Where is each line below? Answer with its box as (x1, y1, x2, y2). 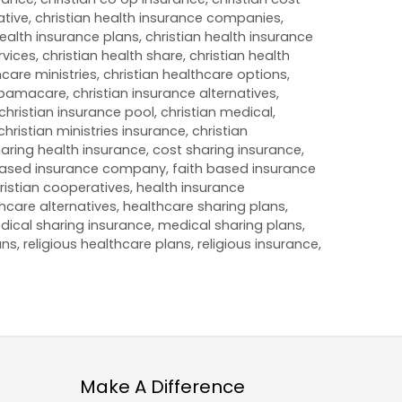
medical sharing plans (158, 215, 302, 234)
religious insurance (197, 234, 319, 253)
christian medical (161, 102, 273, 121)
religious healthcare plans (23, 234, 191, 253)
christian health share (42, 46, 183, 65)
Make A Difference (79, 373, 245, 399)
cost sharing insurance (153, 140, 301, 159)
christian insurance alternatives (73, 83, 276, 102)
